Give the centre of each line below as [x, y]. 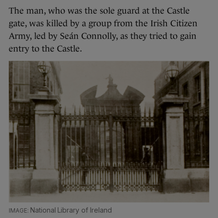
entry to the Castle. [45, 49]
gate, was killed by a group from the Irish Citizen [103, 24]
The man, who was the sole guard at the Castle [99, 11]
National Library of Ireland [71, 210]
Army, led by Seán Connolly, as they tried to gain [103, 36]
